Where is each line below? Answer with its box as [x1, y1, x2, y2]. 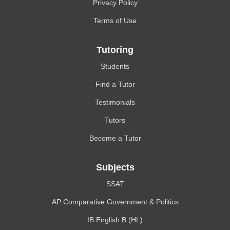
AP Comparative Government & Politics [51, 198, 179, 206]
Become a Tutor [89, 134, 141, 142]
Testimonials [95, 98, 135, 106]
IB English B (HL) [87, 216, 143, 224]
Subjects [95, 162, 135, 172]
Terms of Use [93, 16, 137, 25]
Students [101, 62, 129, 70]
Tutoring [97, 45, 133, 55]
